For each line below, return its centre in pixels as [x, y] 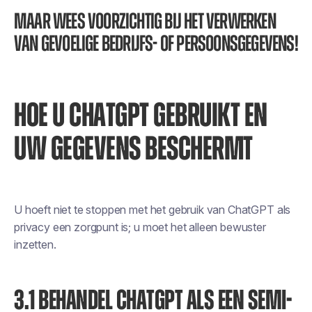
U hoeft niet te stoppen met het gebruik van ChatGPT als [153, 210]
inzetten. [35, 244]
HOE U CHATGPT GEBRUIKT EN [141, 116]
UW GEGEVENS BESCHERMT [133, 150]
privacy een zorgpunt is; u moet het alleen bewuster [140, 227]
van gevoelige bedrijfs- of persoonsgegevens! [156, 44]
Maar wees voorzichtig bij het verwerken [145, 22]
